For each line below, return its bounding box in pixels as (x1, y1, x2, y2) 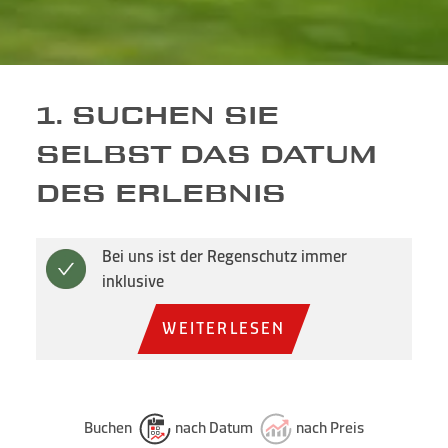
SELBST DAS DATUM (36, 141, 377, 168)
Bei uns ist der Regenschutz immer (102, 244, 347, 267)
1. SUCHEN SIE (36, 102, 279, 129)
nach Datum (175, 416, 253, 438)
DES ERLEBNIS (36, 180, 286, 207)
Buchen (84, 416, 135, 438)
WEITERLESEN (162, 317, 286, 340)
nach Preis (296, 416, 364, 438)
